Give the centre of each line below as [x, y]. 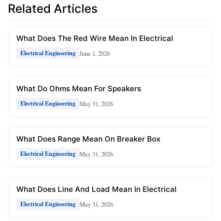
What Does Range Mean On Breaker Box [88, 139]
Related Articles [53, 8]
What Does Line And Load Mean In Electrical [96, 189]
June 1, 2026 [95, 53]
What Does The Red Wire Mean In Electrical [95, 38]
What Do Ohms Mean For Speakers [79, 89]
